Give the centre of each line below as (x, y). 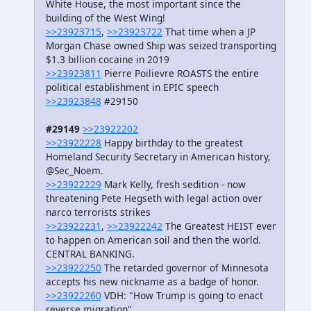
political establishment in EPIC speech (132, 87)
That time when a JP (209, 32)
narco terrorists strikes (98, 212)
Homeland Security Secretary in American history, (158, 157)
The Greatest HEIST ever (219, 226)
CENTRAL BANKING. (90, 254)
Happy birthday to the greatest (172, 143)
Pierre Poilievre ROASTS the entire (180, 74)
